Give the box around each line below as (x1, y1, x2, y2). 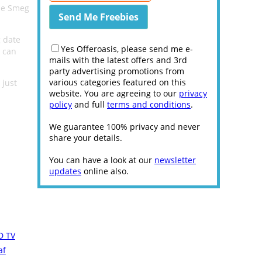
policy (49, 99, 72, 110)
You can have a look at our (49, 154, 154, 166)
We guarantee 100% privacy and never (49, 121, 200, 132)
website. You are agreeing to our (49, 88, 179, 99)
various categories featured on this (49, 77, 186, 88)
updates (49, 166, 81, 177)
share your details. (49, 132, 122, 143)
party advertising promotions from (49, 65, 184, 77)
